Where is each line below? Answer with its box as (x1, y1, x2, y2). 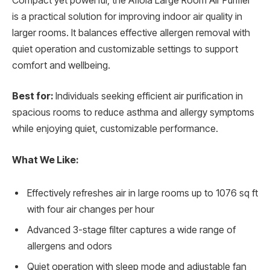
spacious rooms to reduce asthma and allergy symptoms (12, 107, 254, 119)
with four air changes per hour (27, 204, 154, 216)
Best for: (12, 90, 53, 102)
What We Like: (12, 154, 78, 166)
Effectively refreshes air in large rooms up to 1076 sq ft (27, 187, 258, 199)
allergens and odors (27, 240, 112, 253)
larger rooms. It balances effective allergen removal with (12, 27, 250, 39)
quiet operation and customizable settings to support (12, 43, 238, 55)
